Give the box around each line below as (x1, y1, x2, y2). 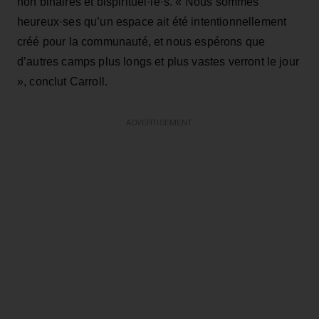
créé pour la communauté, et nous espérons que (17, 35, 266, 48)
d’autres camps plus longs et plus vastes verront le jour (17, 55, 299, 68)
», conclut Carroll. (17, 75, 108, 88)
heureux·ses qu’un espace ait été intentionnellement (17, 15, 287, 28)
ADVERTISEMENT (126, 118, 193, 127)
